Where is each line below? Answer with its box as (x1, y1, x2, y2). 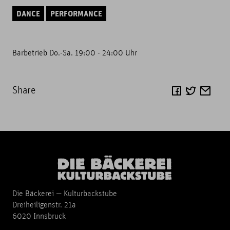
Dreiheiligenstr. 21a (12, 202, 76, 209)
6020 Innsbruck (12, 213, 66, 221)
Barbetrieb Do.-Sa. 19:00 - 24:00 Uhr (12, 50, 137, 57)
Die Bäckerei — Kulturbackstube (12, 190, 117, 198)
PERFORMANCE (50, 10, 102, 20)
